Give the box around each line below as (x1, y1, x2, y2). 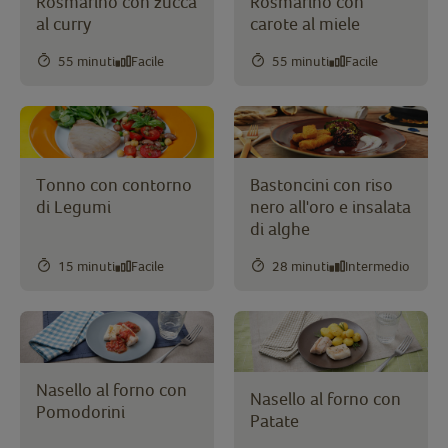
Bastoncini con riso (250, 174, 393, 196)
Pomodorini (36, 401, 125, 423)
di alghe (250, 218, 310, 240)
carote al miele (250, 13, 360, 35)
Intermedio (345, 257, 410, 274)
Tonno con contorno (36, 174, 192, 196)
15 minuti (58, 257, 115, 274)
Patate (250, 410, 299, 432)
